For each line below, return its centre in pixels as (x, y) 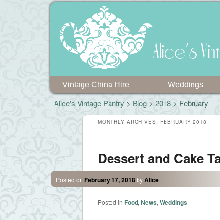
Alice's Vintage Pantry (89, 103)
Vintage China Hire (96, 85)
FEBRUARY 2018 (183, 122)
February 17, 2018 (110, 179)
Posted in (110, 202)
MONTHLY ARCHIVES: (129, 122)
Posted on (70, 179)
